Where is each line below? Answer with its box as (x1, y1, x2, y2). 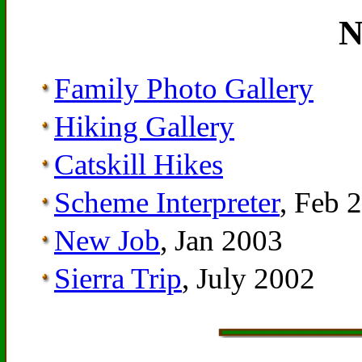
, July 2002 (182, 261, 315, 295)
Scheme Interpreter (54, 185, 280, 219)
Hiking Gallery (54, 109, 234, 143)
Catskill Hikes (54, 147, 223, 181)
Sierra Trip (54, 261, 182, 295)
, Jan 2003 (160, 223, 283, 257)
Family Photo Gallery (54, 71, 314, 105)
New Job (54, 223, 160, 257)
